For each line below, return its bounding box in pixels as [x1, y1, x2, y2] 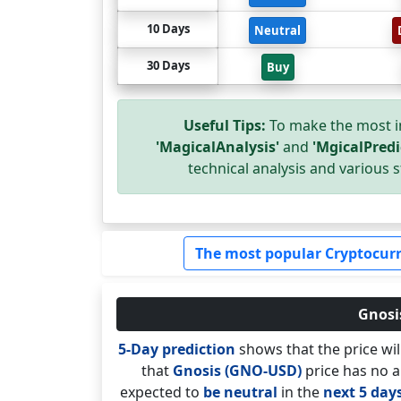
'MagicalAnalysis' [156, 137, 279, 157]
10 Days [146, 21, 190, 37]
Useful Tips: [183, 115, 266, 135]
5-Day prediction [117, 339, 235, 359]
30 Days [146, 57, 190, 73]
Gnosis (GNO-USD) [172, 361, 302, 380]
